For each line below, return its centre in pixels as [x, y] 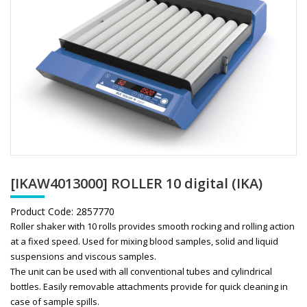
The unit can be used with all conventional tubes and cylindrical [141, 272]
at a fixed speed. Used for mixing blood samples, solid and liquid [144, 242]
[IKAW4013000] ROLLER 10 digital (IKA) [136, 184]
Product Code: [43, 212]
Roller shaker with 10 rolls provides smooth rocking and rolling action [152, 226]
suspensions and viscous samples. [83, 257]
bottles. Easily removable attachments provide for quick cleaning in [149, 287]
